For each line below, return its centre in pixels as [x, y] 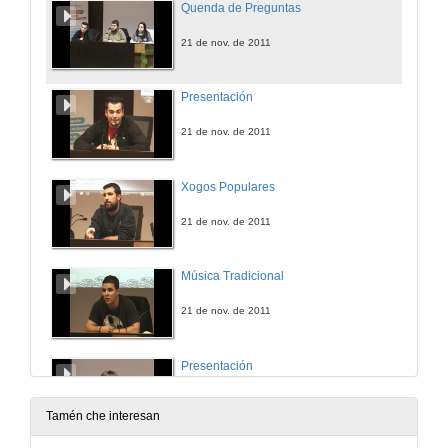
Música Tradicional [232, 276]
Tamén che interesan [103, 416]
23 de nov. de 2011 [226, 400]
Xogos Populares [228, 186]
